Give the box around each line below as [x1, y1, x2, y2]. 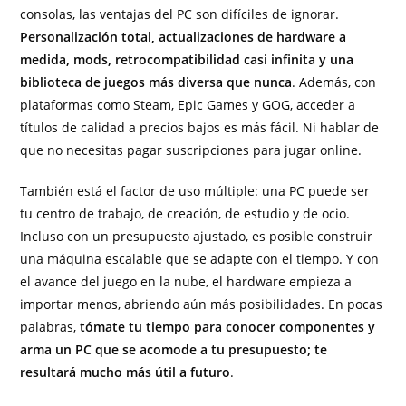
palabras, [20, 318, 77, 336]
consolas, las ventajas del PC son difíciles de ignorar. [20, 5, 340, 24]
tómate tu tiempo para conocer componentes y [76, 318, 376, 336]
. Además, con [292, 73, 377, 92]
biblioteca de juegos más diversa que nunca [20, 73, 293, 92]
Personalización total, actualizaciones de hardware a [20, 28, 347, 46]
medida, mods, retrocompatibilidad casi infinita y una [20, 51, 354, 69]
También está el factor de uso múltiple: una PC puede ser [20, 182, 371, 200]
